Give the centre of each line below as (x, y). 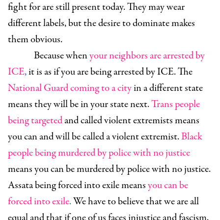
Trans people (176, 105)
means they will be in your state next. (79, 105)
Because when (60, 56)
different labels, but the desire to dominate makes (101, 24)
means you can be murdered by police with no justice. (109, 169)
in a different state (168, 88)
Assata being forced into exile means (77, 186)
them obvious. (35, 40)
